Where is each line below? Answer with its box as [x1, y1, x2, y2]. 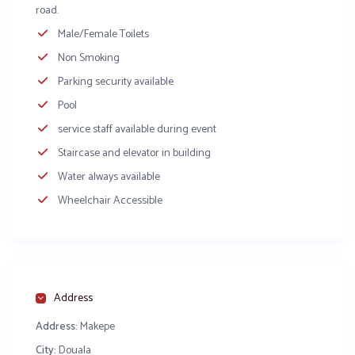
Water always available [57, 168, 160, 187]
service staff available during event [57, 120, 216, 139]
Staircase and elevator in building [57, 144, 211, 163]
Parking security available [57, 73, 174, 92]
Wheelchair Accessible [57, 192, 162, 211]
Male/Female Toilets [57, 25, 149, 44]
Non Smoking [57, 49, 120, 68]
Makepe [78, 318, 116, 337]
